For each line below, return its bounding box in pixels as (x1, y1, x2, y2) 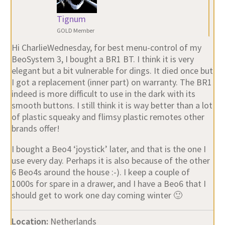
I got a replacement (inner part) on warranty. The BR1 (11, 76, 212, 88)
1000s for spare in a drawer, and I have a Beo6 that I (11, 177, 206, 189)
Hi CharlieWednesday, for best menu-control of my (11, 41, 201, 53)
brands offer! (11, 122, 60, 134)
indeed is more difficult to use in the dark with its (11, 87, 195, 99)
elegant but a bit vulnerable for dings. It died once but (11, 64, 213, 76)
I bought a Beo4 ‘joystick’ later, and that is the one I (11, 143, 206, 155)
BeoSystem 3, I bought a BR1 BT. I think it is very (11, 53, 194, 65)
